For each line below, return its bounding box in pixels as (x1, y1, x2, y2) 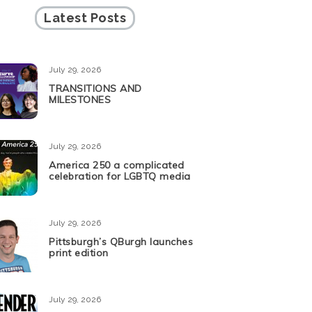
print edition (49, 247, 109, 260)
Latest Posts (44, 10, 126, 26)
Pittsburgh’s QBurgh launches (49, 235, 193, 249)
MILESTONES (49, 93, 111, 107)
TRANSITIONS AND (49, 82, 142, 95)
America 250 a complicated (49, 159, 185, 172)
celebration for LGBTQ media (49, 170, 191, 183)
